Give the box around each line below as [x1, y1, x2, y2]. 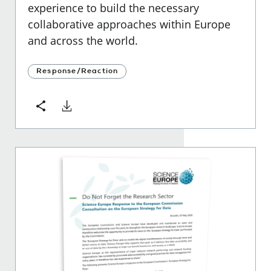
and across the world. [28, 33, 138, 48]
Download [60, 99, 112, 114]
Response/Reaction [36, 66, 119, 76]
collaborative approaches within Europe [28, 16, 230, 31]
